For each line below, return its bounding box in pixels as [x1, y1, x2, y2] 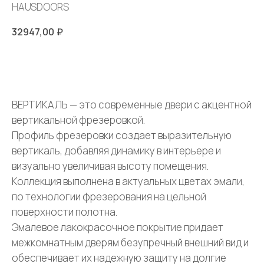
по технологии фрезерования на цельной [12, 190, 206, 204]
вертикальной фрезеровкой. [12, 113, 145, 127]
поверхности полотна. [12, 205, 117, 219]
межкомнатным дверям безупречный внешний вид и [12, 236, 249, 250]
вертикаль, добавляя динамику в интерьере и [12, 144, 221, 158]
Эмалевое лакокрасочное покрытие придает [12, 220, 223, 235]
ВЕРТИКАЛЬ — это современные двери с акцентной [12, 98, 252, 112]
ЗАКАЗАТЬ [112, 59, 152, 71]
